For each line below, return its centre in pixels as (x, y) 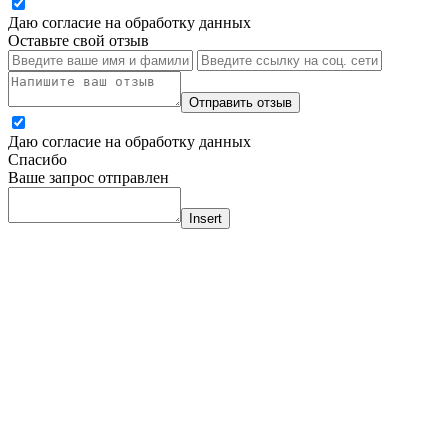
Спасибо (37, 160)
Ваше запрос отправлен (88, 178)
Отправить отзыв (240, 103)
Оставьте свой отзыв (78, 41)
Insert (205, 219)
